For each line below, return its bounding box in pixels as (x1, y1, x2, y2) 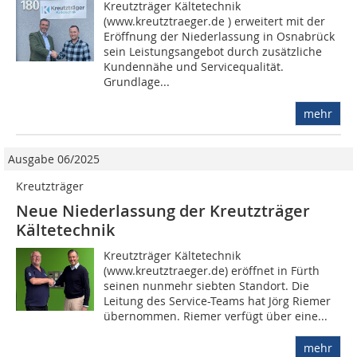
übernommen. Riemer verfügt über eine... (104, 308, 328, 324)
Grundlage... (104, 74, 171, 90)
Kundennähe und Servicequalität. (104, 59, 284, 75)
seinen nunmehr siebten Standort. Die (104, 278, 310, 294)
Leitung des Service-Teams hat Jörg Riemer (104, 293, 331, 309)
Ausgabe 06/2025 (8, 151, 100, 167)
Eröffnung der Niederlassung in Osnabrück (104, 29, 335, 45)
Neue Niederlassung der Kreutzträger (16, 200, 310, 222)
